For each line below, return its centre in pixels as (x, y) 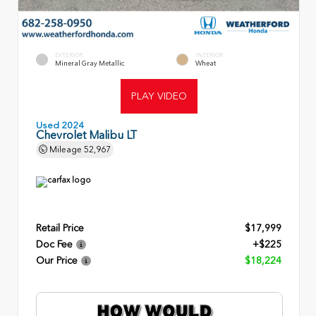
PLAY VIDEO (159, 96)
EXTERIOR (69, 55)
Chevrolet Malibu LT (86, 134)
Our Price (57, 260)
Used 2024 (60, 124)
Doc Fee (54, 244)
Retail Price (60, 227)
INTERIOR (209, 55)
